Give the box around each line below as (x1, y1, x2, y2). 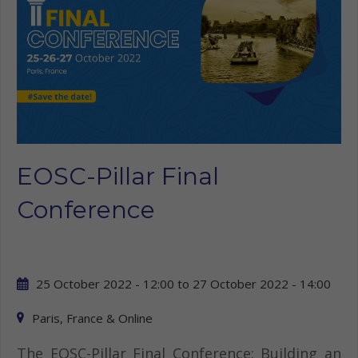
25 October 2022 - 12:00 (36, 276, 174, 292)
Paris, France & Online (32, 310, 153, 327)
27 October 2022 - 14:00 (193, 276, 331, 292)
